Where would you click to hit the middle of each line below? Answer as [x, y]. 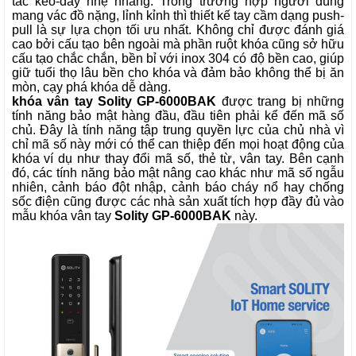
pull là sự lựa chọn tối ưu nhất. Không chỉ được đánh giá [178, 30]
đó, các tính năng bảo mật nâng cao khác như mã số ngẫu [178, 173]
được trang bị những [281, 102]
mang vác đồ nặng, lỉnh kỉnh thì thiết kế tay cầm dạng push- [178, 16]
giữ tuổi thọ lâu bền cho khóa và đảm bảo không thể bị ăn [178, 73]
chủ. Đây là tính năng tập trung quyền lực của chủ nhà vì [178, 130]
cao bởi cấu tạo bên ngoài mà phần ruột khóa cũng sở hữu [178, 44]
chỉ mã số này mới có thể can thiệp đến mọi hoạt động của [178, 145]
